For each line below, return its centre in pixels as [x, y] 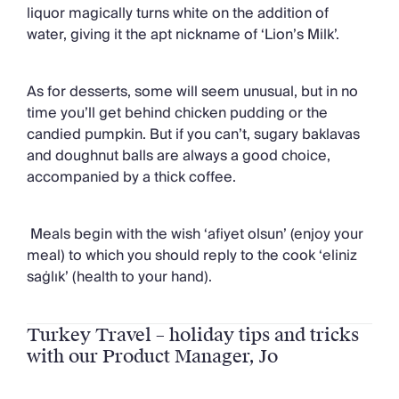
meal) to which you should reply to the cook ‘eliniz [192, 256]
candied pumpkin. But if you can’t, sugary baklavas [193, 135]
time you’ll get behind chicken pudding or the [177, 114]
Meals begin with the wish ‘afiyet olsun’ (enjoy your [195, 235]
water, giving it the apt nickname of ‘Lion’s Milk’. [183, 35]
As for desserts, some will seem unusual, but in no [192, 92]
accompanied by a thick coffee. [131, 178]
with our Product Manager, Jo [152, 357]
